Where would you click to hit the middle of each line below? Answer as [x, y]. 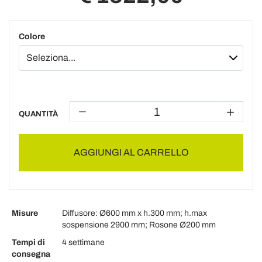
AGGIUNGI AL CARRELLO [131, 152]
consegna [31, 254]
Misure [25, 213]
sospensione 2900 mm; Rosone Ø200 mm [139, 225]
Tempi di [28, 242]
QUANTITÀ [38, 114]
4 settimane [83, 242]
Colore [32, 36]
